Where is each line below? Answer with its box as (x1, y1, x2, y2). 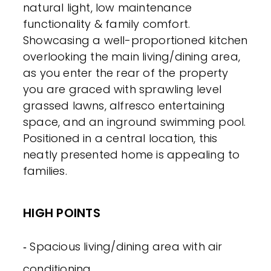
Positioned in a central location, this (23, 131, 218, 146)
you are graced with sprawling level (23, 82, 222, 97)
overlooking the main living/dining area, (23, 49, 241, 65)
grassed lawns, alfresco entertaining (23, 98, 226, 114)
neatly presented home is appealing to (23, 147, 240, 163)
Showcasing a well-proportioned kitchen (23, 33, 248, 48)
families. (23, 163, 67, 179)
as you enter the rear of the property (23, 65, 229, 81)
